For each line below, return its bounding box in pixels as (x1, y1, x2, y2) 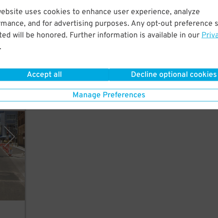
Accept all (26, 70, 62, 80)
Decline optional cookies (131, 70, 217, 80)
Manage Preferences (73, 90, 145, 100)
